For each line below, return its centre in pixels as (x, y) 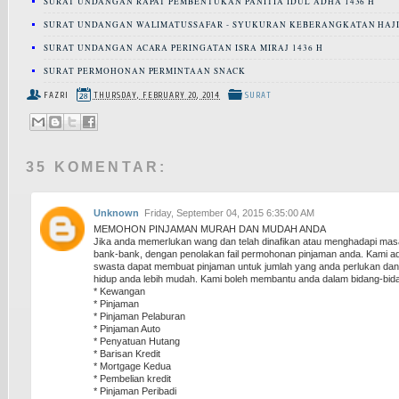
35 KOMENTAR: (97, 167)
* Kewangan (119, 291)
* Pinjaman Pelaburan (139, 316)
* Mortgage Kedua (132, 366)
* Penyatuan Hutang (137, 341)
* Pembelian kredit (132, 378)
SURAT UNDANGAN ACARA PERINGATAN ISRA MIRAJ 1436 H (183, 47)
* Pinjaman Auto (127, 328)
